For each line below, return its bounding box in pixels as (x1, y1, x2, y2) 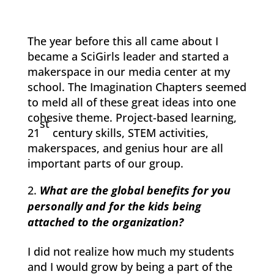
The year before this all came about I (27, 33, 218, 48)
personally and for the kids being (27, 198, 201, 213)
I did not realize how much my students (27, 243, 234, 259)
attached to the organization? (27, 214, 183, 229)
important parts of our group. (27, 155, 183, 171)
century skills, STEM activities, (49, 125, 209, 140)
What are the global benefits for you (39, 182, 231, 198)
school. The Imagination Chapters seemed (27, 79, 246, 94)
